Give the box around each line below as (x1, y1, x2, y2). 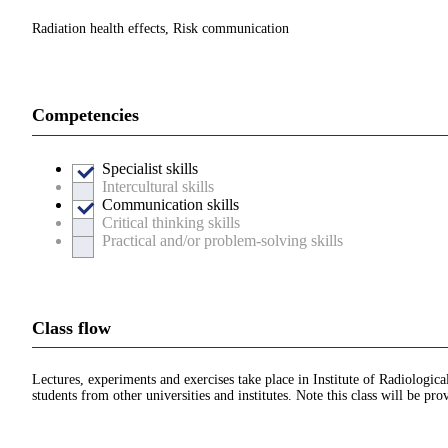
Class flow (32, 317, 111, 338)
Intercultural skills (102, 177, 214, 195)
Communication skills (102, 195, 239, 213)
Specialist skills (102, 159, 198, 177)
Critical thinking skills (102, 213, 240, 231)
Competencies (32, 105, 139, 126)
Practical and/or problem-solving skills (102, 231, 343, 249)
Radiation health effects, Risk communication (32, 21, 289, 37)
